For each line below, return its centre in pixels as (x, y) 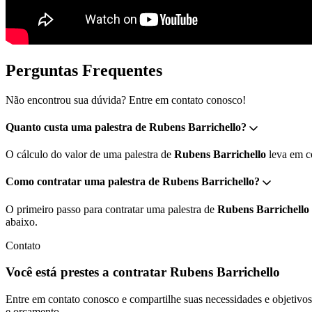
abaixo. (22, 221)
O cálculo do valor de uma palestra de (90, 155)
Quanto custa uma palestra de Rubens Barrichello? (126, 127)
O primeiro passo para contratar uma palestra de (111, 209)
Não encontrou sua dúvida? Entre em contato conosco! (126, 100)
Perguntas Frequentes (84, 70)
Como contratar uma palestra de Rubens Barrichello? (133, 182)
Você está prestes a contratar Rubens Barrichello (143, 272)
